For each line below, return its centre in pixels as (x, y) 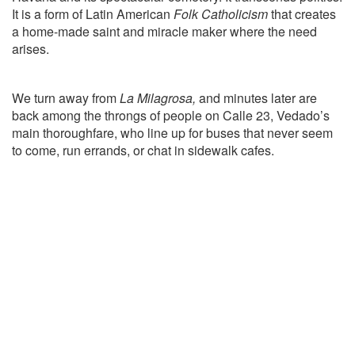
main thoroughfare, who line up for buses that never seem (172, 133)
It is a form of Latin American (93, 14)
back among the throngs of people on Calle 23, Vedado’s (171, 116)
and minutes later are (256, 98)
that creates (302, 14)
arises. (31, 49)
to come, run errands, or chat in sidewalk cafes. (143, 151)
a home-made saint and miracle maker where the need (164, 32)
